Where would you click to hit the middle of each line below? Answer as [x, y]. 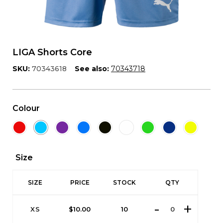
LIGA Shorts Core [52, 52]
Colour [26, 108]
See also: [92, 69]
